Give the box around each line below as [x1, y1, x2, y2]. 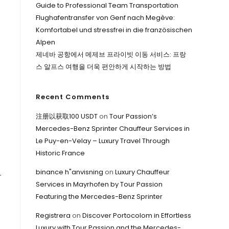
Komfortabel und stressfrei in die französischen [36, 25, 192, 35]
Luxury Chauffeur [115, 167, 170, 177]
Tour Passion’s [109, 111, 157, 121]
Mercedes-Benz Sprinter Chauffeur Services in [36, 124, 190, 133]
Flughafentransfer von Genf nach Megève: [36, 13, 175, 22]
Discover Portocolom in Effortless [82, 211, 191, 220]
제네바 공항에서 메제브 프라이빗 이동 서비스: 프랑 [36, 50, 186, 59]
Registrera [36, 211, 71, 220]
